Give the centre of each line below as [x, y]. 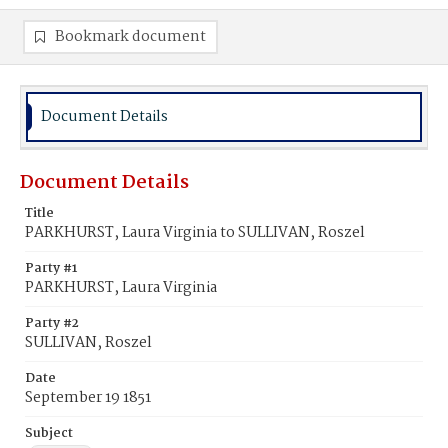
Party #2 [52, 323]
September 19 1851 [88, 398]
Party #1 [51, 268]
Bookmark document [130, 37]
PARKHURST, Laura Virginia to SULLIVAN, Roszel [195, 233]
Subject [49, 433]
